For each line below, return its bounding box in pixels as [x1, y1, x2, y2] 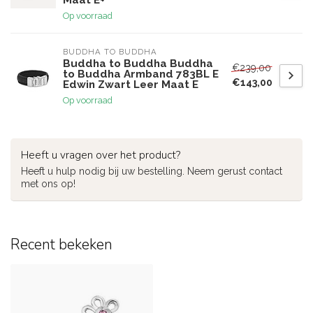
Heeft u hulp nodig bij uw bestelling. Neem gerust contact [21, 166, 282, 177]
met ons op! [21, 178, 75, 189]
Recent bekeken [10, 235, 112, 254]
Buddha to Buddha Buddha [63, 57, 213, 70]
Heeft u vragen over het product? [21, 147, 180, 162]
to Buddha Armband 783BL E [63, 68, 219, 80]
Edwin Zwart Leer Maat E [63, 78, 198, 91]
